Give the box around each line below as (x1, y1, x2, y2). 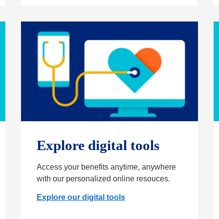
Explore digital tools (36, 137, 159, 153)
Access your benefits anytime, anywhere (36, 163, 176, 172)
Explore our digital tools (36, 193, 125, 202)
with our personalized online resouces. (36, 175, 170, 183)
